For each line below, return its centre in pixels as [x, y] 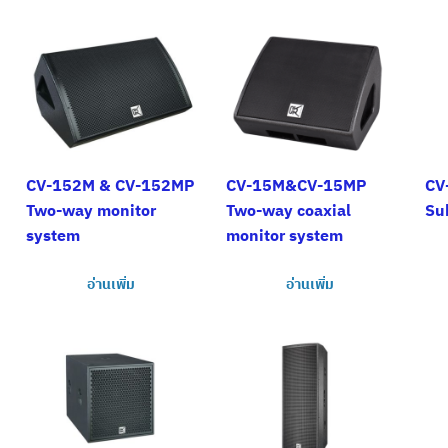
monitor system [284, 235]
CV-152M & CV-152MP [110, 185]
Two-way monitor [91, 210]
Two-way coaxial [288, 210]
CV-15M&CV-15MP [296, 185]
